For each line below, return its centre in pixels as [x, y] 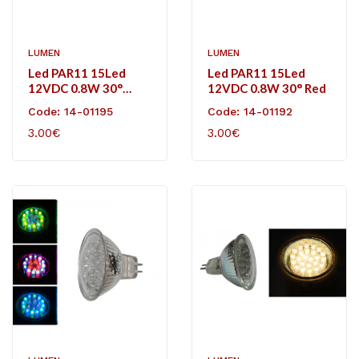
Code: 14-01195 [71, 111]
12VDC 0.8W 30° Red [267, 88]
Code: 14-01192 [250, 111]
